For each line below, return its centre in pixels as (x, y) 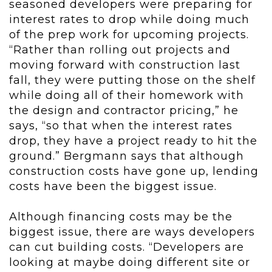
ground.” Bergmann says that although (127, 156)
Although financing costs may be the (121, 217)
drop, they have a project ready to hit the (133, 141)
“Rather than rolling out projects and (120, 50)
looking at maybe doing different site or (130, 263)
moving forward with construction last (125, 65)
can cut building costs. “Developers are (127, 247)
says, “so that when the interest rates (121, 126)
